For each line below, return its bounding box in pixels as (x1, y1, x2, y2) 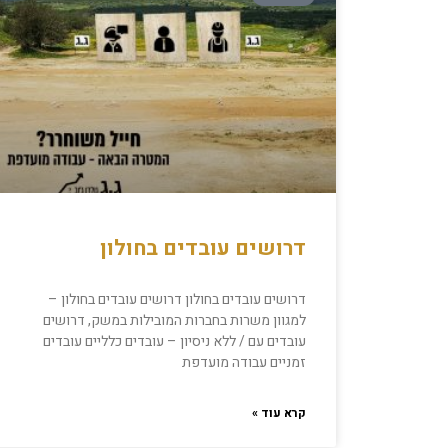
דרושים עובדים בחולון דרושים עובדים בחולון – (48, 289, 306, 311)
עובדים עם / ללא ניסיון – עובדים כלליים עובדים (43, 331, 306, 353)
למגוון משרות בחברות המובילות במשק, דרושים (43, 310, 306, 332)
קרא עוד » (252, 404, 306, 423)
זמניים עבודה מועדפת (182, 352, 306, 374)
